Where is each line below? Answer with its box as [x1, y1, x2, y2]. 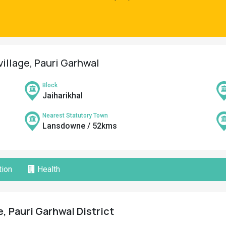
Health [35, 164, 60, 174]
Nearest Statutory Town [42, 112, 108, 119]
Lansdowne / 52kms [42, 121, 117, 131]
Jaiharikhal [42, 91, 83, 100]
